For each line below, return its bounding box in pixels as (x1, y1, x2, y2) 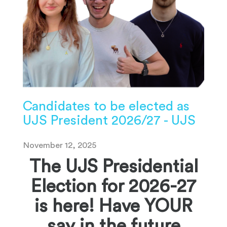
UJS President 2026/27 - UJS (23, 114, 196, 128)
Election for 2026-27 (31, 177, 196, 196)
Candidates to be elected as (23, 100, 190, 113)
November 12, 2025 (23, 141, 96, 150)
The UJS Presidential (29, 158, 198, 176)
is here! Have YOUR (34, 197, 193, 216)
